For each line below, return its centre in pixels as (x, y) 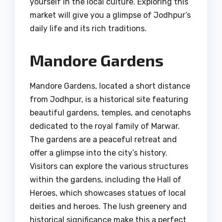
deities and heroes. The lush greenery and (108, 206)
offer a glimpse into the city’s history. (99, 153)
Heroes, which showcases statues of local (108, 193)
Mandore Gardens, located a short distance (110, 86)
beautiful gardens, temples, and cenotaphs (110, 112)
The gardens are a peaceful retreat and (103, 139)
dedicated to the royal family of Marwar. (105, 126)
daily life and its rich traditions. (88, 28)
